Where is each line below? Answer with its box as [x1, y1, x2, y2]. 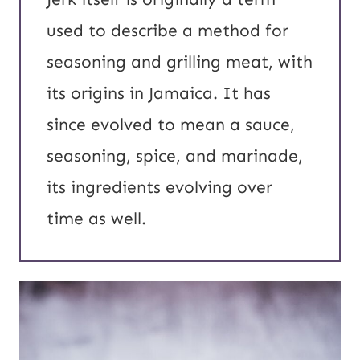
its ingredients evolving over [47, 177, 272, 198]
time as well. [47, 208, 146, 230]
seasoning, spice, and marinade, [47, 145, 303, 167]
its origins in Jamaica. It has [47, 83, 271, 104]
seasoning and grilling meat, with [47, 51, 313, 73]
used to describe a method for [47, 20, 288, 42]
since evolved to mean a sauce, [47, 114, 295, 136]
